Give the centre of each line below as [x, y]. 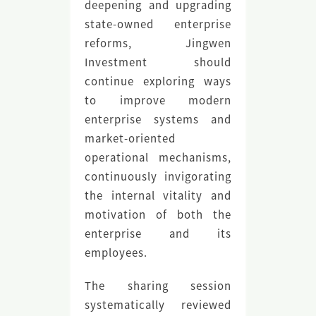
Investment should [158, 61]
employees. [116, 252]
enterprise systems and [158, 119]
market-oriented [130, 138]
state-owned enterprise [158, 23]
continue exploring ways [158, 80]
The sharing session [158, 285]
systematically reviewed [158, 304]
